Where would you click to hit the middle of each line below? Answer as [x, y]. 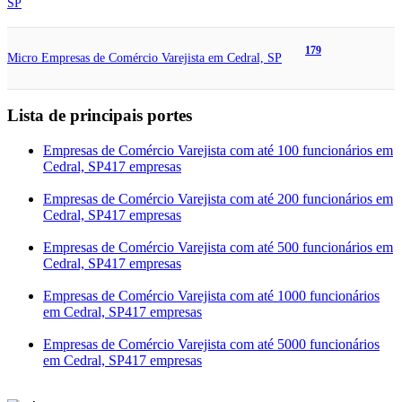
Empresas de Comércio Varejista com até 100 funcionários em [218, 151]
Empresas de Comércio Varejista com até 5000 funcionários [211, 345]
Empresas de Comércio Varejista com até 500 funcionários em [218, 248]
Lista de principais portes [100, 116]
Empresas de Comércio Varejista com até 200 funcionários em [218, 199]
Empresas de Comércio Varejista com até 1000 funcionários [211, 296]
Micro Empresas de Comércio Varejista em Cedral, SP [144, 57]
